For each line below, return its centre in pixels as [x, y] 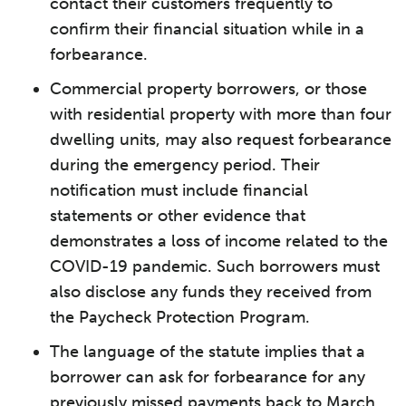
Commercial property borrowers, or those [208, 89]
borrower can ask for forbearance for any [208, 377]
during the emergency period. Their [185, 165]
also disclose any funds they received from [211, 292]
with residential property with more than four [221, 114]
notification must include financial [179, 190]
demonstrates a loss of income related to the [219, 241]
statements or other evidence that [178, 216]
